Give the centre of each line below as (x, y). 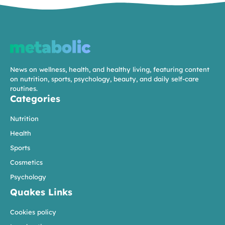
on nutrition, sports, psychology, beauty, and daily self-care (104, 79)
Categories (35, 98)
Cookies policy (33, 212)
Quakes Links (41, 192)
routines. (24, 88)
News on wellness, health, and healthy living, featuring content (110, 69)
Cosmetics (26, 162)
